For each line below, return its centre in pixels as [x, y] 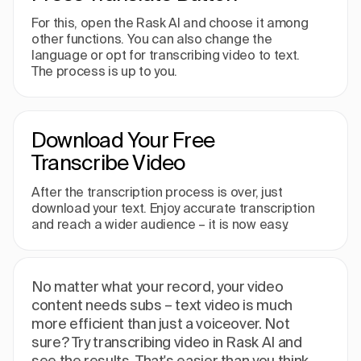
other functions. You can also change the [152, 39]
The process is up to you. [104, 71]
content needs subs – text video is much [162, 305]
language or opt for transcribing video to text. [166, 55]
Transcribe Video [108, 163]
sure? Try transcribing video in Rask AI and [167, 342]
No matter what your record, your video [158, 287]
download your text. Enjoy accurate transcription [173, 208]
